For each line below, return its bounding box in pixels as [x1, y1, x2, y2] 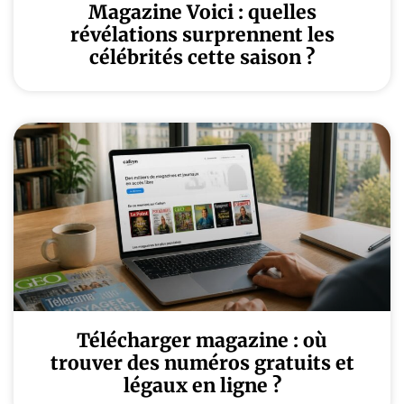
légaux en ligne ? [123, 373, 281, 398]
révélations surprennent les [69, 23, 335, 47]
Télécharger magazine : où [77, 328, 327, 353]
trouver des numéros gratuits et [50, 351, 354, 375]
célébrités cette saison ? [89, 45, 315, 69]
